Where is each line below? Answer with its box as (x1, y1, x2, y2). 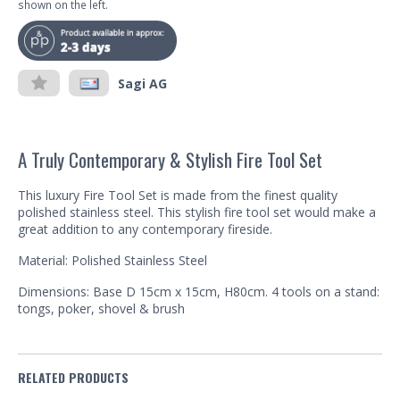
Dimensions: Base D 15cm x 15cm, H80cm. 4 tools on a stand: (18, 283, 379, 301)
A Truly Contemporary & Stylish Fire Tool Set (18, 145, 322, 173)
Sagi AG (118, 74, 167, 92)
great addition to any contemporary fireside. (18, 220, 272, 237)
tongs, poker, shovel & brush (18, 300, 185, 318)
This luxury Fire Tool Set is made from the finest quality (18, 186, 337, 204)
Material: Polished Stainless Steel (18, 252, 207, 270)
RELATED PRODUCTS (18, 368, 129, 387)
